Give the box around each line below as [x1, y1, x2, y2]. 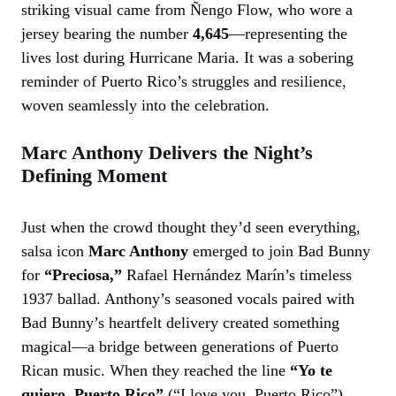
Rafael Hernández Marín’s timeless [122, 265, 352, 284]
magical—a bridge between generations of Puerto [21, 337, 339, 355]
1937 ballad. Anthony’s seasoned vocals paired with [21, 289, 354, 308]
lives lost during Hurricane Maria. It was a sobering [21, 48, 354, 66]
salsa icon [21, 241, 88, 260]
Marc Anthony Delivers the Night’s [21, 141, 313, 164]
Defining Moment [21, 164, 167, 187]
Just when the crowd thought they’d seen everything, [21, 217, 361, 236]
